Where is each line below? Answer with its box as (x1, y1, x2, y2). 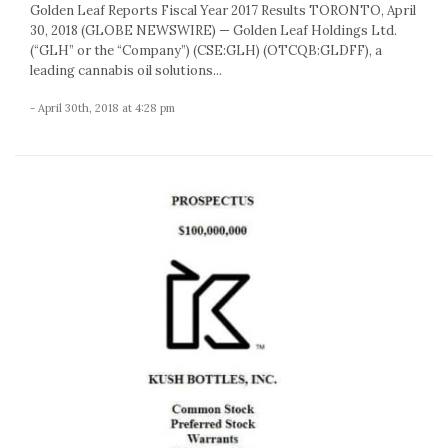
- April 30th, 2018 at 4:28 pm (30, 100, 175, 115)
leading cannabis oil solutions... (30, 61, 222, 79)
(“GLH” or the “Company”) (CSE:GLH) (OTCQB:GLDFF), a (30, 41, 382, 59)
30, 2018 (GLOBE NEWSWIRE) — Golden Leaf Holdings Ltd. (30, 21, 397, 39)
